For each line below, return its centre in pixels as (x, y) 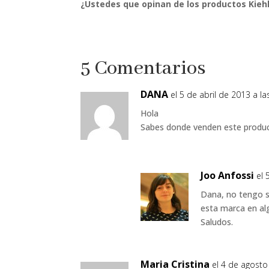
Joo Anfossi (228, 175)
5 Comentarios (144, 69)
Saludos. (217, 222)
